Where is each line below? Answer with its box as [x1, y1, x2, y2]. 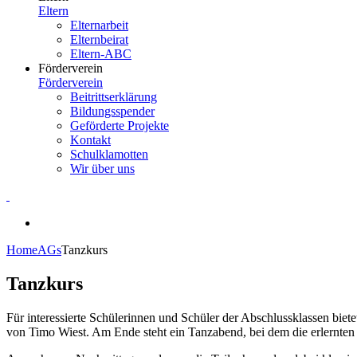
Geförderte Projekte [70, 119, 169, 132]
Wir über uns [70, 162, 135, 175]
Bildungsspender [70, 104, 155, 118]
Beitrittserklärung [70, 90, 157, 104]
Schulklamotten [70, 147, 148, 161]
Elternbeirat [70, 33, 128, 46]
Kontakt [70, 133, 111, 147]
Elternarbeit [70, 18, 128, 32]
